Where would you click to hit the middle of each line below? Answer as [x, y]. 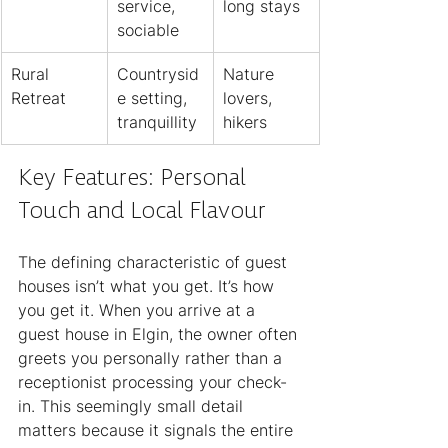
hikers [245, 122]
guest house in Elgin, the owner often [160, 334]
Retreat [38, 98]
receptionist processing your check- [152, 382]
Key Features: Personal [135, 177]
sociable [148, 30]
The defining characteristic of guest [155, 262]
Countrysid [158, 74]
